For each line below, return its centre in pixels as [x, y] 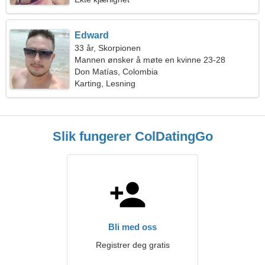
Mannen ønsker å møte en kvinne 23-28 [150, 60]
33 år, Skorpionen [108, 48]
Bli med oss [132, 227]
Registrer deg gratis [132, 245]
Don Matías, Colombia [117, 72]
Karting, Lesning [105, 83]
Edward [92, 35]
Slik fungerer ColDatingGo [132, 136]
